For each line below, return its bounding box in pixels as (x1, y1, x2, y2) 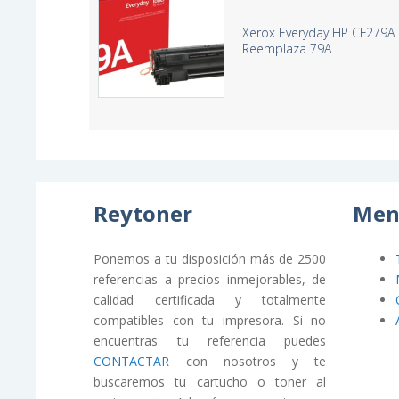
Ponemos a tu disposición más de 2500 (94, 249, 327, 267)
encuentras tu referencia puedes (94, 331, 327, 349)
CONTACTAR (94, 352, 170, 370)
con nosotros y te (169, 352, 327, 370)
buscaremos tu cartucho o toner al (94, 372, 327, 390)
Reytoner (94, 198, 193, 228)
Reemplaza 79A (242, 39, 332, 57)
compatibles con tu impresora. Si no (94, 311, 327, 329)
